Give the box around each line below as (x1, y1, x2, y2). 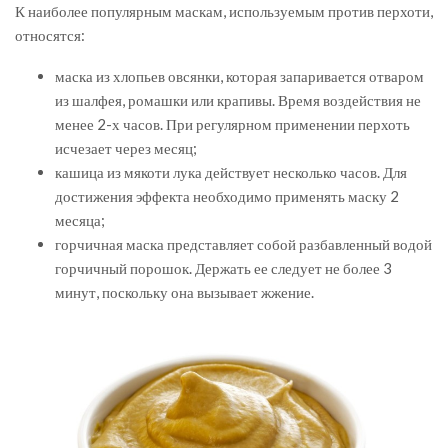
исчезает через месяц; (55, 139, 197, 158)
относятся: (15, 26, 85, 45)
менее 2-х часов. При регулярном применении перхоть (55, 115, 410, 134)
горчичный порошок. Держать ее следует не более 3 (55, 259, 392, 278)
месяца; (55, 211, 105, 230)
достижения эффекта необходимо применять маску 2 (55, 187, 399, 206)
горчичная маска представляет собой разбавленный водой (55, 235, 432, 254)
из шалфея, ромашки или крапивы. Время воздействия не (55, 91, 421, 110)
